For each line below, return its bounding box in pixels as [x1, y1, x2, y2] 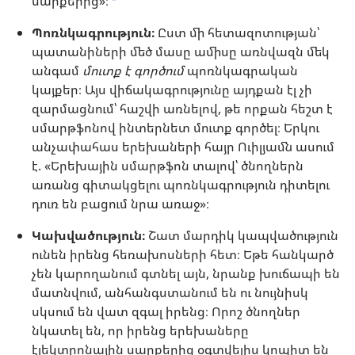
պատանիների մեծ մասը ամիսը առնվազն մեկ [32, 43, 330, 61]
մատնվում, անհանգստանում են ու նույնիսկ [32, 284, 308, 302]
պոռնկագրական [184, 62, 298, 80]
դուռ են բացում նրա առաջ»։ [32, 195, 209, 213]
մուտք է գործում [82, 62, 184, 80]
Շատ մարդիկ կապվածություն [145, 227, 338, 245]
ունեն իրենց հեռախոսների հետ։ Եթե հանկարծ [32, 246, 334, 264]
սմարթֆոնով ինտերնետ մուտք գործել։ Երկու [32, 119, 319, 137]
